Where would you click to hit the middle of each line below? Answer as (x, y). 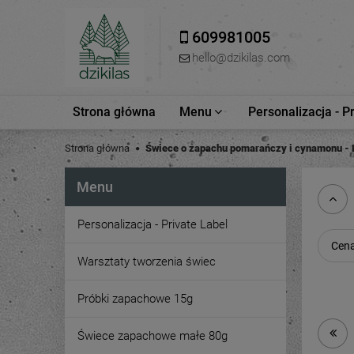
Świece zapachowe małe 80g (153, 336)
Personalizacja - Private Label (153, 224)
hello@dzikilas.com (241, 58)
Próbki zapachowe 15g (135, 299)
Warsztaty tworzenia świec (147, 262)
